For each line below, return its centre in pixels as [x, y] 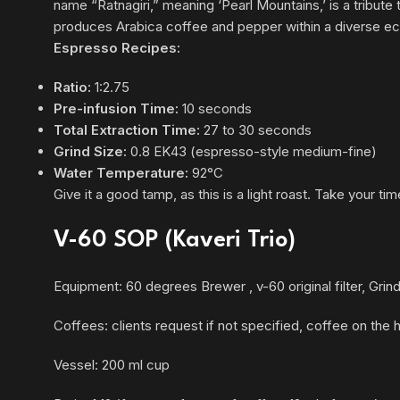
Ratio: [72, 87]
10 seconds [215, 108]
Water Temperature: [121, 173]
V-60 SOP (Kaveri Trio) [175, 240]
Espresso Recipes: [117, 48]
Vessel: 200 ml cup [112, 365]
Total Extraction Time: [127, 130]
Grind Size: [90, 151]
